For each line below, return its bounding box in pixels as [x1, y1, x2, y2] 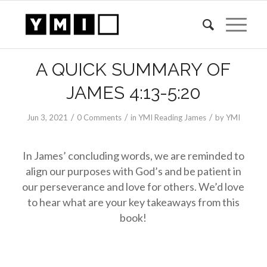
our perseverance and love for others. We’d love [22, 179, 245, 193]
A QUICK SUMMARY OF [36, 59, 231, 80]
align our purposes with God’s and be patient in [25, 164, 241, 178]
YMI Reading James [138, 113, 206, 122]
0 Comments [76, 113, 122, 122]
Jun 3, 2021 [26, 113, 68, 122]
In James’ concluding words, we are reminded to [22, 148, 244, 162]
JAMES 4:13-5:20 [66, 82, 201, 103]
